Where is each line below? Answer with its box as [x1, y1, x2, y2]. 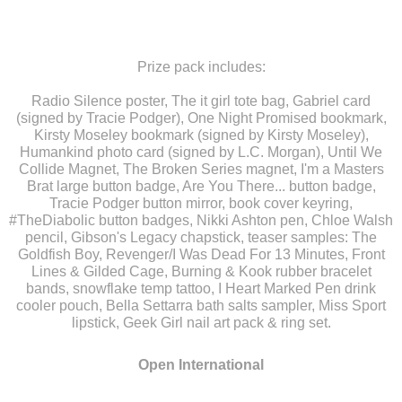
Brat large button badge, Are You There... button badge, [26, 179, 376, 195]
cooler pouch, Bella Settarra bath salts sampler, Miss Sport [16, 298, 386, 314]
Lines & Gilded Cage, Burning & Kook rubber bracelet [31, 264, 371, 280]
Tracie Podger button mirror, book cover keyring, [49, 196, 353, 212]
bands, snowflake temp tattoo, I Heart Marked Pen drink [26, 281, 376, 297]
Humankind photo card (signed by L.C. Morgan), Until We [20, 144, 382, 161]
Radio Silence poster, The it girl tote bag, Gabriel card [31, 93, 371, 109]
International [179, 357, 264, 373]
